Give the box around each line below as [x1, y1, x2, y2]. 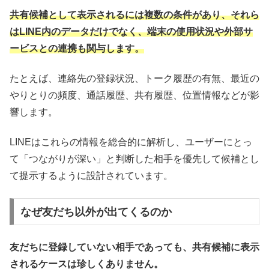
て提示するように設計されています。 [10, 171, 173, 181]
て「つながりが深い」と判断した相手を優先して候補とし [10, 154, 259, 165]
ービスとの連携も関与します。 [10, 43, 144, 53]
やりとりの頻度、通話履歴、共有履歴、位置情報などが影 [10, 90, 259, 101]
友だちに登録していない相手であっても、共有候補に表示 [10, 242, 259, 253]
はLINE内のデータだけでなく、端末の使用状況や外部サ [10, 26, 253, 37]
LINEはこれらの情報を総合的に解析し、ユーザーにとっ [10, 137, 252, 148]
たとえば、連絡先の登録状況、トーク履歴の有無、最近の [10, 73, 259, 84]
